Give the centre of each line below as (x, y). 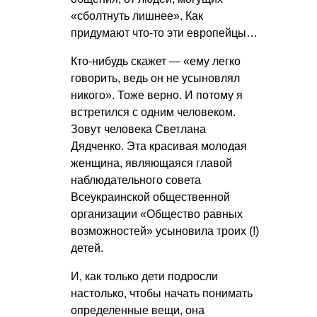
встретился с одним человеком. (153, 112)
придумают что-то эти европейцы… (164, 33)
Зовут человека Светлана (138, 129)
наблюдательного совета (136, 180)
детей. (87, 248)
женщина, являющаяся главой (151, 163)
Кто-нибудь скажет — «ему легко (156, 61)
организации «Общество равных (157, 214)
